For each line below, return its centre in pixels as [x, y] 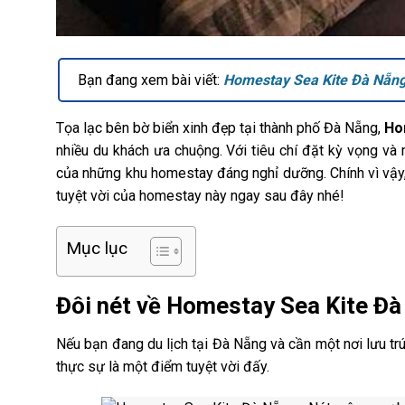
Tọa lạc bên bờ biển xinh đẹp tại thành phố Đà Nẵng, [220, 128]
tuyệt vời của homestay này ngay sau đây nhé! [200, 196]
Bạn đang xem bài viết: [151, 80]
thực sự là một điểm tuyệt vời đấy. [165, 366]
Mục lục [97, 249]
